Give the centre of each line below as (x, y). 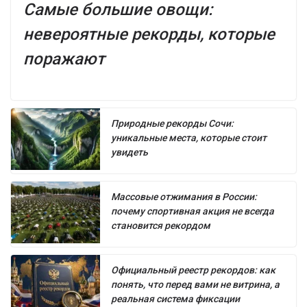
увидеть (130, 152)
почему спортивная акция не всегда (193, 211)
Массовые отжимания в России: (184, 196)
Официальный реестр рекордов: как (193, 270)
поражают (64, 59)
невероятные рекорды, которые (149, 34)
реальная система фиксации (175, 298)
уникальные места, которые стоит (189, 137)
